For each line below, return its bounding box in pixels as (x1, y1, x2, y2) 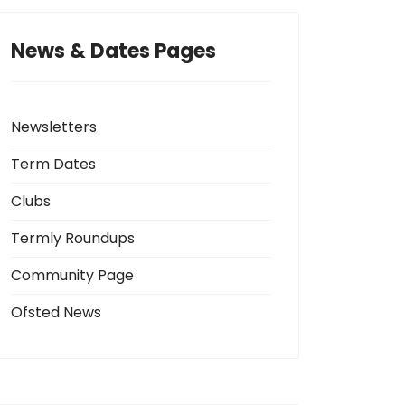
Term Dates (11, 154, 96, 174)
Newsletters (11, 117, 97, 137)
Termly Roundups (11, 228, 135, 249)
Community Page (11, 265, 134, 286)
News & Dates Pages (11, 37, 216, 65)
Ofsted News (11, 302, 101, 323)
